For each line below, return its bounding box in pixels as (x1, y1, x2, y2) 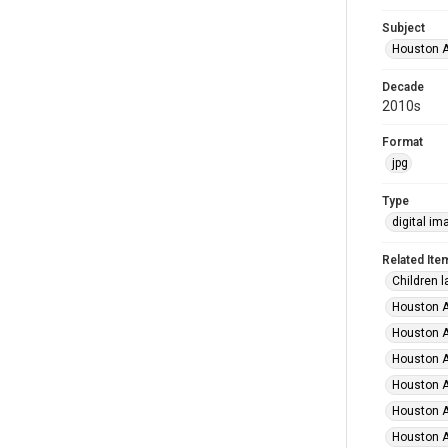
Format (382, 135, 423, 149)
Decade (382, 80, 424, 94)
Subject (382, 21, 425, 35)
